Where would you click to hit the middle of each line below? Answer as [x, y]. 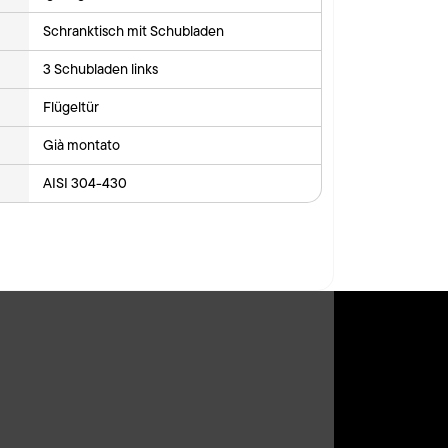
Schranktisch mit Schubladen [134, 30]
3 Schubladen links [101, 68]
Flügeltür [71, 106]
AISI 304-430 [85, 182]
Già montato [82, 144]
